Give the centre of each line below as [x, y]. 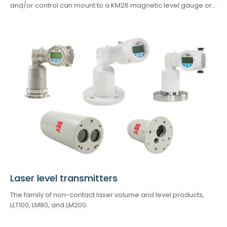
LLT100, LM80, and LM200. [49, 205]
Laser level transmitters [64, 178]
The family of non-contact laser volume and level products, [107, 195]
